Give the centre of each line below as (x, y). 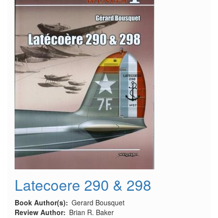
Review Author (39, 212)
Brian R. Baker (91, 212)
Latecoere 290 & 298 (83, 185)
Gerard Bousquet (98, 202)
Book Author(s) (40, 202)
